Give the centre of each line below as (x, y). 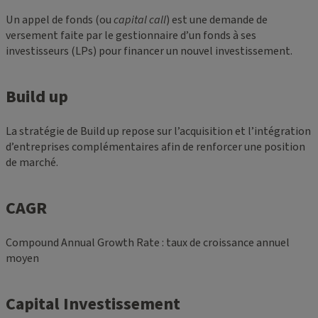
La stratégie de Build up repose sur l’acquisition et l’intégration (158, 131)
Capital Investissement (93, 304)
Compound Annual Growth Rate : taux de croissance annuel (148, 242)
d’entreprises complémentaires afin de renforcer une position (155, 147)
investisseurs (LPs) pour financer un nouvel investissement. (149, 51)
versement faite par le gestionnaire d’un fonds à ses (131, 36)
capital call (140, 20)
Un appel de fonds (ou (60, 20)
